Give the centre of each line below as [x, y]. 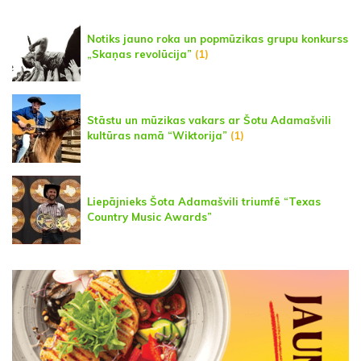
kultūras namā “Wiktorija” [157, 136]
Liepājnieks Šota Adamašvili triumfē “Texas [204, 202]
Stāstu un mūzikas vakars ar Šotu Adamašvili [209, 120]
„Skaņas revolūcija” [139, 54]
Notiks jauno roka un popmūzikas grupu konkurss [218, 39]
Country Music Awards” [149, 217]
